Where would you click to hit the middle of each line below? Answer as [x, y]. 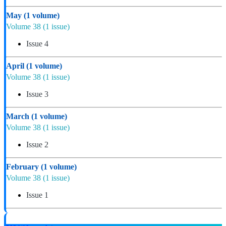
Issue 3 [37, 94]
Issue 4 [37, 43]
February [23, 166]
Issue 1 [37, 195]
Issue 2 [37, 144]
